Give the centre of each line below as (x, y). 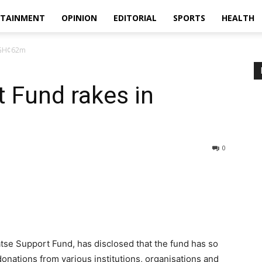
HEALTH (238, 18)
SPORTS (189, 18)
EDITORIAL (135, 18)
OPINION (79, 18)
